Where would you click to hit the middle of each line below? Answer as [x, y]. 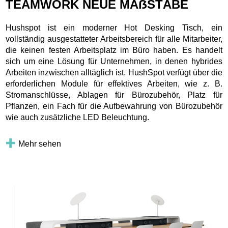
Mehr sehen [40, 144]
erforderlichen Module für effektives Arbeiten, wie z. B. [114, 83]
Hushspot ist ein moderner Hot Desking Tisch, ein [114, 27]
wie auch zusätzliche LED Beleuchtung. [78, 117]
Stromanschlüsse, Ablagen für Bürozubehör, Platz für [114, 95]
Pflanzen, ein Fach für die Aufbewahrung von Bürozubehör [114, 106]
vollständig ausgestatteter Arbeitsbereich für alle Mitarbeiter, [114, 39]
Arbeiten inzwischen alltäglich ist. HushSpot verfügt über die [114, 72]
